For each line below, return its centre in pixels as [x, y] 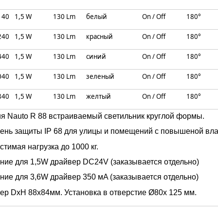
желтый [98, 96]
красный [99, 36]
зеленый [100, 76]
